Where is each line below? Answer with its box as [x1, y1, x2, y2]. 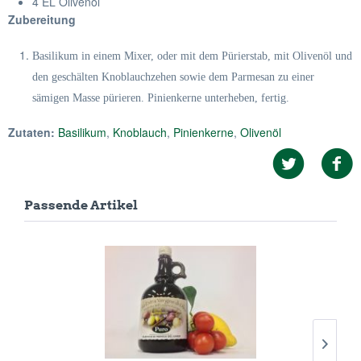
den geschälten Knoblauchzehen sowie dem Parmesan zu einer [32, 71, 314, 83]
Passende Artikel [24, 197, 138, 213]
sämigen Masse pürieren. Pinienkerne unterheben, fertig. [32, 92, 289, 104]
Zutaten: [8, 124, 55, 140]
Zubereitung [8, 11, 76, 27]
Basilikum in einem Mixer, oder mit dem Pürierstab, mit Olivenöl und [32, 50, 352, 62]
